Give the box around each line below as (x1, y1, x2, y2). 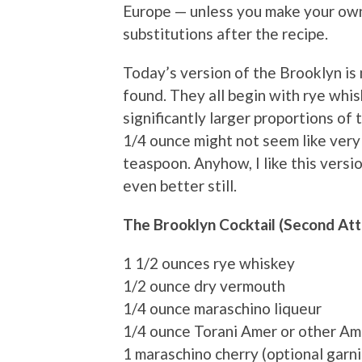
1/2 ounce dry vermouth (123, 276, 285, 296)
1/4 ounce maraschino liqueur (123, 299, 322, 318)
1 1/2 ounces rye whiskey (123, 254, 295, 273)
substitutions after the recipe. (123, 24, 328, 44)
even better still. (123, 176, 237, 196)
